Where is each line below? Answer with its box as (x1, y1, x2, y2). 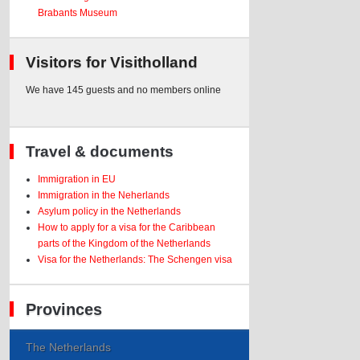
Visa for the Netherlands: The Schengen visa (38, 254, 233, 265)
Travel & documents (26, 143, 174, 160)
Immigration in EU (38, 174, 117, 185)
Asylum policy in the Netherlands (38, 206, 182, 217)
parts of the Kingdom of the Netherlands (38, 238, 211, 249)
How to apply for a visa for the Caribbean (38, 222, 216, 233)
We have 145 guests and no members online (26, 84, 222, 96)
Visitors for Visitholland (26, 54, 198, 71)
